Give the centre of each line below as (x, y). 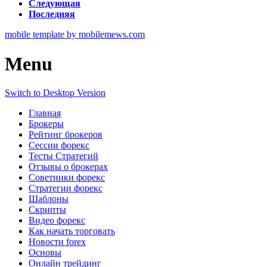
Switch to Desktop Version (55, 93)
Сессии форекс (59, 145)
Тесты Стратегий (63, 156)
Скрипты (47, 210)
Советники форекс (67, 178)
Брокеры (46, 124)
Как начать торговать (72, 231)
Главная (45, 113)
